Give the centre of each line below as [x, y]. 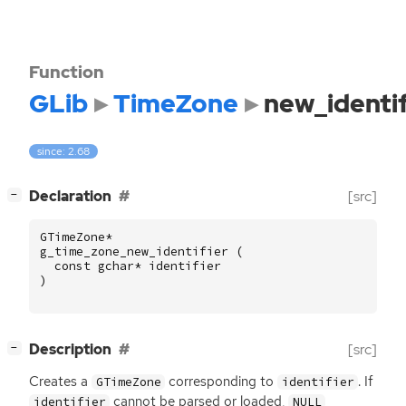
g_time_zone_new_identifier [134, 252]
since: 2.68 [64, 152]
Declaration [70, 197]
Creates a [60, 382]
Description [70, 350]
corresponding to [222, 382]
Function [67, 72]
